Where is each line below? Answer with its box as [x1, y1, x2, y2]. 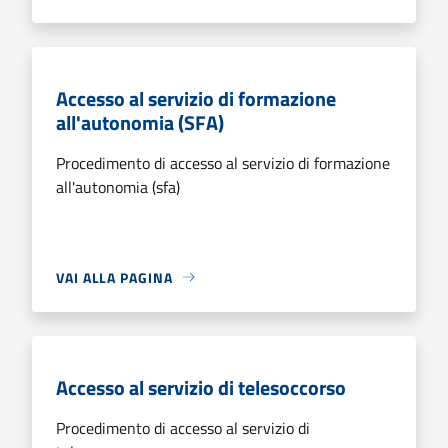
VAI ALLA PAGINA [56, 266, 173, 288]
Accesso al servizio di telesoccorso [56, 371, 346, 403]
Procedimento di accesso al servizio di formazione [56, 150, 390, 175]
